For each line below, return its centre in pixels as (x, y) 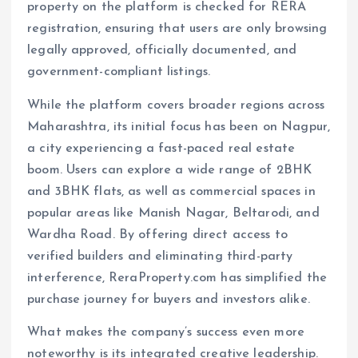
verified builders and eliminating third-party (160, 256)
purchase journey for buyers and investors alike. (169, 299)
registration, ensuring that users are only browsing (177, 29)
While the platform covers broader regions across (176, 105)
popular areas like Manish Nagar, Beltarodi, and (173, 213)
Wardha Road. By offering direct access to (157, 235)
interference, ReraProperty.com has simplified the (177, 278)
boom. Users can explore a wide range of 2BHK (170, 170)
